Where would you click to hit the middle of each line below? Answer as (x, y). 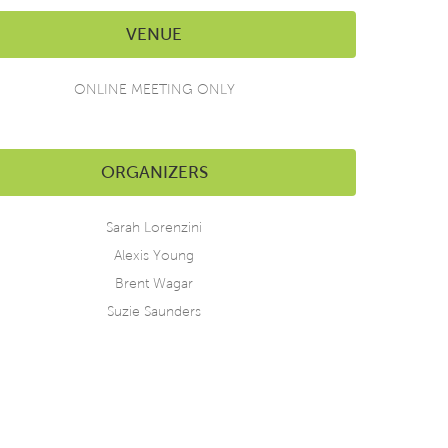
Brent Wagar (154, 283)
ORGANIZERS (154, 172)
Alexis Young (154, 255)
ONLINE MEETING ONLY (154, 89)
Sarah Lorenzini (154, 227)
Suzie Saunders (154, 311)
